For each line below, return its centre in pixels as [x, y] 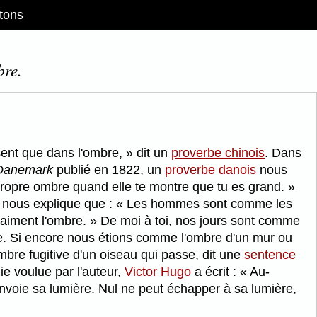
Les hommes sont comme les [208, 204]
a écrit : [215, 272]
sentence [270, 255]
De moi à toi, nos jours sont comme [198, 221]
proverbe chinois [218, 153]
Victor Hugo [158, 272]
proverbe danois [211, 170]
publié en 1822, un [109, 170]
